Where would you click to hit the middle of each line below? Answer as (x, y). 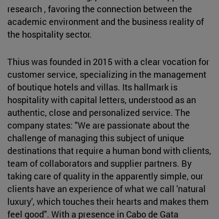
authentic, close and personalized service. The (99, 112)
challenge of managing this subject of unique (96, 138)
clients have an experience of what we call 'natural (107, 188)
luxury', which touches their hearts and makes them (108, 201)
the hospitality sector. (50, 34)
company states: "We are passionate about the (99, 125)
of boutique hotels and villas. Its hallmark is (92, 87)
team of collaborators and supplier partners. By (99, 163)
